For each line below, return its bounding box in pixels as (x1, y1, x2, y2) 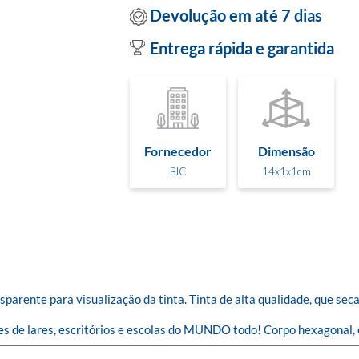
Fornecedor (144, 143, 212, 159)
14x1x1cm (261, 164, 311, 178)
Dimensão (257, 143, 315, 159)
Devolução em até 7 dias (150, 5, 322, 25)
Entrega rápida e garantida (150, 38, 334, 58)
